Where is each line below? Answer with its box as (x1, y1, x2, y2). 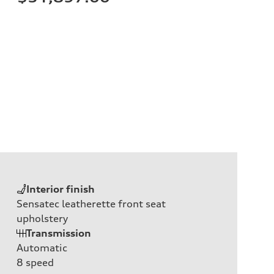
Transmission (26, 226, 91, 239)
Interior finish (26, 182, 95, 195)
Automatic (17, 241, 67, 254)
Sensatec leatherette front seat (17, 197, 166, 210)
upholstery (17, 212, 68, 224)
